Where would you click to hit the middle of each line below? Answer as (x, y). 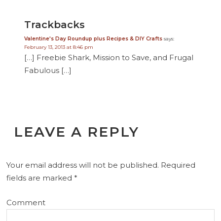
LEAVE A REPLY (77, 132)
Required (177, 165)
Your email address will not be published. (83, 165)
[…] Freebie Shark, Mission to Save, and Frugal (109, 57)
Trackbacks (54, 24)
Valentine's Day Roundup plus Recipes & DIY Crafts (93, 38)
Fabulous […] (48, 70)
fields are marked (40, 178)
